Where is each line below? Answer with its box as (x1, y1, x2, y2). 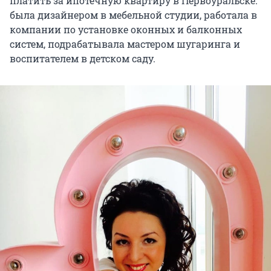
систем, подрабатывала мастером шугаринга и (10, 37, 240, 50)
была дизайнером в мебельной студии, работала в (10, 8, 257, 21)
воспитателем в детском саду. (10, 51, 155, 65)
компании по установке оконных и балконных (10, 22, 242, 36)
